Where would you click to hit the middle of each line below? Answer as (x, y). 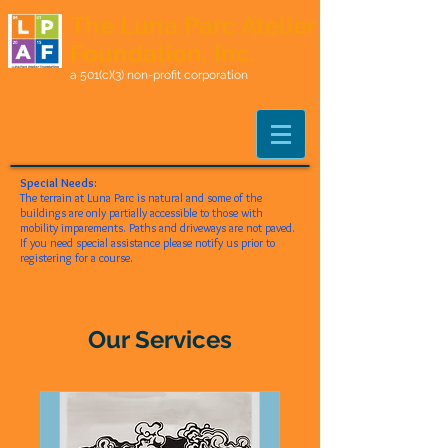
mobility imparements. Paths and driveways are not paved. (157, 227)
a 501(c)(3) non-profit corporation (159, 75)
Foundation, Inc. (162, 53)
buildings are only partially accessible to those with (141, 212)
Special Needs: (58, 182)
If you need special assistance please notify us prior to (147, 242)
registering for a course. (76, 257)
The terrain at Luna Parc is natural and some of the (141, 197)
